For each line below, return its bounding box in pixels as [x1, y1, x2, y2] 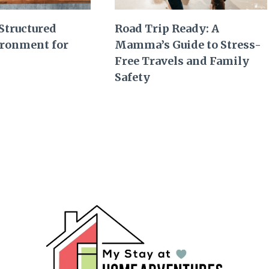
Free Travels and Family [115, 53, 250, 68]
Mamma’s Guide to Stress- [115, 37, 262, 52]
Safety [115, 70, 151, 84]
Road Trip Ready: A [115, 21, 220, 35]
